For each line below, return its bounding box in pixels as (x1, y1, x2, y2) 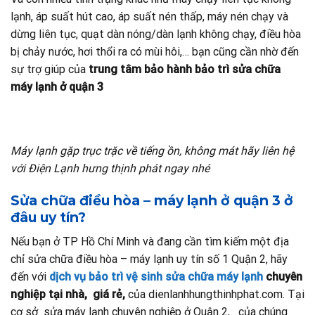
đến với (11, 269, 49, 283)
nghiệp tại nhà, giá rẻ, (11, 287, 128, 301)
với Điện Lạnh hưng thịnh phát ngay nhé (11, 162, 210, 176)
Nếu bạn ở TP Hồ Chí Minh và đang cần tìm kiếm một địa (11, 234, 289, 248)
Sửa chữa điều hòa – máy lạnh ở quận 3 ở (11, 192, 293, 210)
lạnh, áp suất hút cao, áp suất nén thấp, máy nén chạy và (11, 9, 288, 23)
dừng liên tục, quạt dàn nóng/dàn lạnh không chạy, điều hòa (11, 27, 301, 41)
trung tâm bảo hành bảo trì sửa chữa (89, 62, 281, 76)
